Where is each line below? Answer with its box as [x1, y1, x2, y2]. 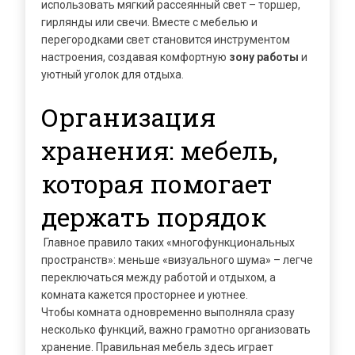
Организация [41, 100, 216, 134]
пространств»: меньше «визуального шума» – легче [41, 254, 313, 266]
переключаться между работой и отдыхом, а [41, 271, 276, 284]
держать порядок [41, 200, 266, 234]
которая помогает [41, 166, 272, 200]
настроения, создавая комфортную [41, 51, 229, 63]
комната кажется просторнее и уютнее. [41, 288, 248, 301]
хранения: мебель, [41, 133, 277, 167]
